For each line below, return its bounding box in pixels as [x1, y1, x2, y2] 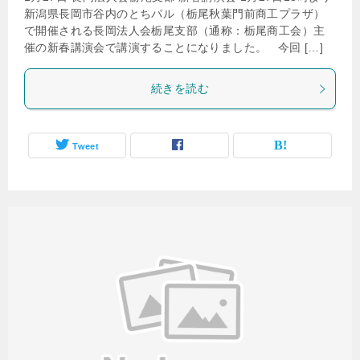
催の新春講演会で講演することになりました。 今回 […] [24, 41, 323, 54]
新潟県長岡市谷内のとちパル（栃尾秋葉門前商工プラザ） [24, 7, 325, 20]
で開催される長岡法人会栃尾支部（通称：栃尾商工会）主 [24, 24, 325, 37]
